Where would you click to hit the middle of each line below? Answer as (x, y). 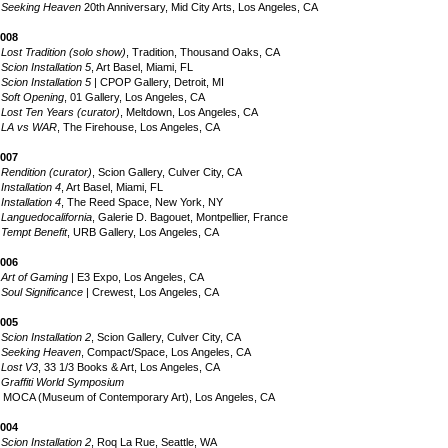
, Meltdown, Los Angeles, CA (189, 112)
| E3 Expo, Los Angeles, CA (136, 277)
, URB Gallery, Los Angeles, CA (143, 232)
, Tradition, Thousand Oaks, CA (203, 52)
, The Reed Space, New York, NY (142, 202)
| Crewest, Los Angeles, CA (151, 292)
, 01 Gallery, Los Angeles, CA (134, 97)
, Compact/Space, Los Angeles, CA (166, 352)
